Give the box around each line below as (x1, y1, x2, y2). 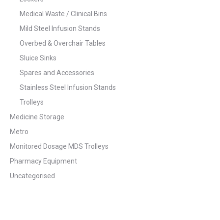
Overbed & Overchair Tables (20, 39, 106, 48)
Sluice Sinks (20, 54, 56, 62)
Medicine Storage (10, 113, 64, 121)
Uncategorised (10, 172, 55, 180)
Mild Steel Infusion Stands (20, 25, 100, 33)
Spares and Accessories (20, 69, 94, 77)
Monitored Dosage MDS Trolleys (10, 142, 109, 151)
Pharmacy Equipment (10, 157, 77, 165)
